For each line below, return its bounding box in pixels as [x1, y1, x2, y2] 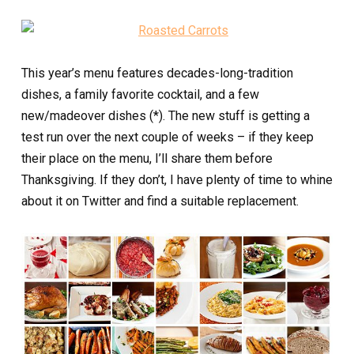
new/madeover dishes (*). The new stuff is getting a [21, 107, 310, 123]
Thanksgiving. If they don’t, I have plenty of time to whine [21, 171, 333, 187]
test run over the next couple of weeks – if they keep [21, 129, 314, 145]
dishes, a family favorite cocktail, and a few [21, 86, 259, 102]
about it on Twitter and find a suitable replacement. [21, 193, 299, 209]
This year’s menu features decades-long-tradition [21, 65, 293, 81]
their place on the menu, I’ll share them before [21, 150, 273, 166]
